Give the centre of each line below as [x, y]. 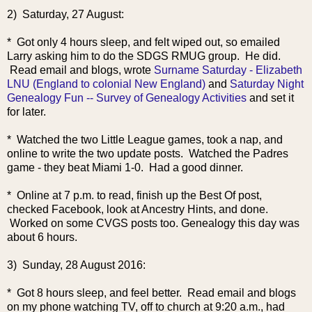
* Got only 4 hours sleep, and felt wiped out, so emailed [143, 42]
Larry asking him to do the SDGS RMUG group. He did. [144, 56]
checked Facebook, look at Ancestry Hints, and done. [138, 209]
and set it [270, 98]
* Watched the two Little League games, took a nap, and [145, 140]
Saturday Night [267, 84]
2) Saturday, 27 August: [65, 14]
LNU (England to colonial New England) [106, 84]
